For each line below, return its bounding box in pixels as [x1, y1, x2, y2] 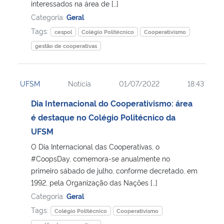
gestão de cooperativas [34, 41, 97, 49]
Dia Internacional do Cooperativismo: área [31, 97, 192, 108]
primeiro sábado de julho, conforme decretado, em [31, 165, 197, 175]
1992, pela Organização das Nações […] [31, 177, 157, 187]
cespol [54, 27, 72, 35]
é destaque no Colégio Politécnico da [31, 111, 175, 122]
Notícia [68, 78, 91, 88]
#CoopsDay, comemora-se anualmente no [31, 153, 170, 163]
